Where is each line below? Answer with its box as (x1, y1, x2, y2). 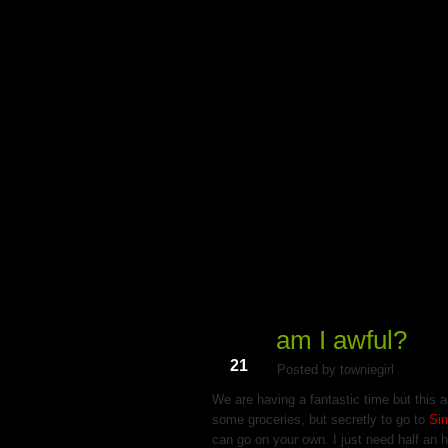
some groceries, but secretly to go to (212, 411, 429, 427)
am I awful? (276, 324, 407, 355)
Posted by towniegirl (277, 361, 394, 377)
